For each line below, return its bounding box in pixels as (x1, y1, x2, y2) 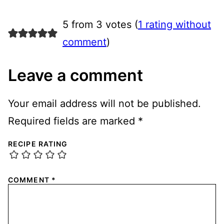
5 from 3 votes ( (62, 18, 138, 30)
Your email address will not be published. (8, 97, 201, 109)
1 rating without (137, 18, 211, 30)
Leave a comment (8, 65, 143, 85)
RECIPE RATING (8, 139, 68, 148)
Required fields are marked (8, 114, 138, 127)
